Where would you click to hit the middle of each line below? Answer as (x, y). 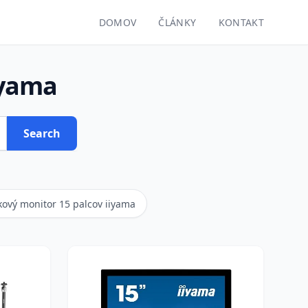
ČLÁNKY (177, 22)
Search (42, 133)
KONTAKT (241, 22)
